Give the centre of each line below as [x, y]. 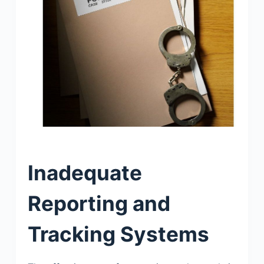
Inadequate [85, 173]
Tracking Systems [121, 234]
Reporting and [99, 204]
